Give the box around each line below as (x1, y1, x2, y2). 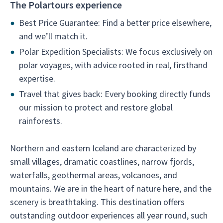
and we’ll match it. (19, 30, 88, 42)
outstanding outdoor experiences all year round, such (10, 209, 208, 221)
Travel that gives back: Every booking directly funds (19, 88, 211, 100)
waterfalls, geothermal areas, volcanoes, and (10, 169, 177, 181)
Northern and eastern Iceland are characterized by (10, 142, 196, 154)
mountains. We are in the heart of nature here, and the (10, 182, 212, 194)
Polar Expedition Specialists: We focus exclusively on (19, 45, 213, 57)
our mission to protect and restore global (19, 101, 173, 113)
